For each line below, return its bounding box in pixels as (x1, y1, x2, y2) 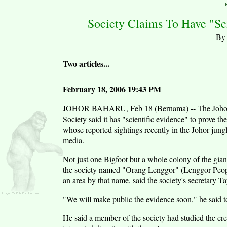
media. (63, 135, 84, 145)
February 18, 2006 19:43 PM (63, 83, 161, 95)
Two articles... (63, 58, 109, 69)
